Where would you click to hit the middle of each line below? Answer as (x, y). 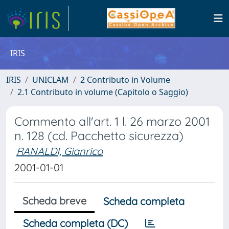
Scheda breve (54, 201)
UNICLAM (51, 80)
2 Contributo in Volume (125, 80)
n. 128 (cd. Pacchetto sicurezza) (99, 136)
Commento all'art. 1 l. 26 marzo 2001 (112, 121)
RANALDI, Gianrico (60, 151)
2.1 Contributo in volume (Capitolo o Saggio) (103, 92)
